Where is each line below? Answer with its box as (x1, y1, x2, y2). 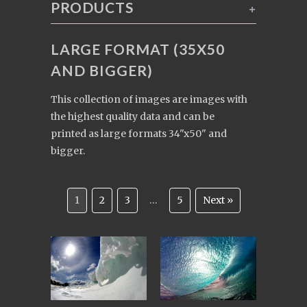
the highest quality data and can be (51, 110, 214, 123)
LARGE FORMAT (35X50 (51, 40, 225, 58)
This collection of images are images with (51, 93, 247, 106)
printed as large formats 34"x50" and (51, 127, 227, 140)
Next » (202, 194, 233, 206)
